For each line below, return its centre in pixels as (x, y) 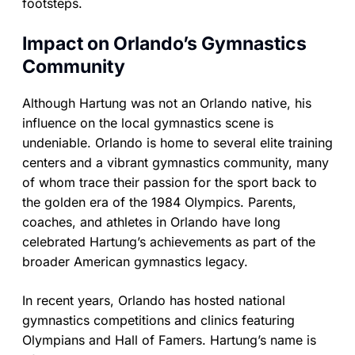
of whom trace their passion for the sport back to (170, 183)
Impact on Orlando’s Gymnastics (164, 44)
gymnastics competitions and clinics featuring (158, 321)
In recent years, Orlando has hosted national (154, 301)
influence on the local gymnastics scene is (148, 123)
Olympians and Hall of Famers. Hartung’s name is (169, 340)
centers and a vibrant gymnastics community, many (176, 163)
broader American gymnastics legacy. (135, 262)
